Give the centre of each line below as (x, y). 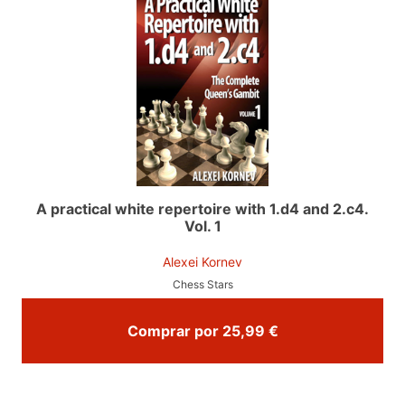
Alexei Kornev (202, 261)
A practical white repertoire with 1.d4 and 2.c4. (202, 208)
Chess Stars (202, 284)
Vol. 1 (202, 226)
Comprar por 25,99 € (273, 330)
